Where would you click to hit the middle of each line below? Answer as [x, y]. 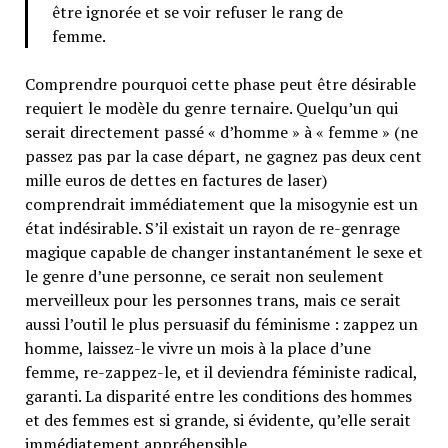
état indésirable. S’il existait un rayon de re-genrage [212, 228]
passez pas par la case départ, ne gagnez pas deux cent [223, 156]
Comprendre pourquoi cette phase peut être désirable [220, 84]
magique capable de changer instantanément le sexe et [223, 252]
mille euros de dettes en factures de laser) [175, 180]
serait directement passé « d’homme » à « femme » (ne [221, 132]
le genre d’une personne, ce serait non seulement [204, 276]
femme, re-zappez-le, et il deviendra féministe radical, [220, 372]
